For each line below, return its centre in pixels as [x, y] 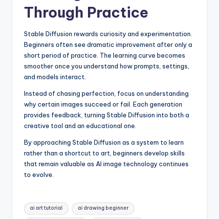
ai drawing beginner [103, 208]
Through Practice [86, 12]
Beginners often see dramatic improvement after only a [108, 44]
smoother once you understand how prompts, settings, [107, 66]
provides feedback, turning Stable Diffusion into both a [107, 115]
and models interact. [55, 77]
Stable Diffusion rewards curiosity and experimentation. [108, 33]
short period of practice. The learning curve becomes [105, 55]
